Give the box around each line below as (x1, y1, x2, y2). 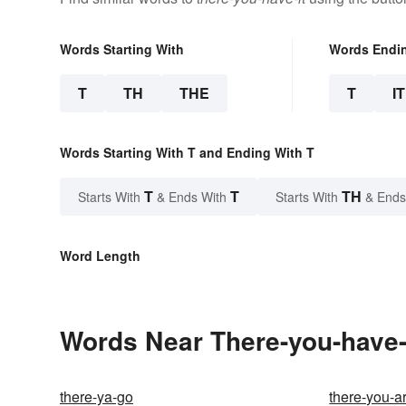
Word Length (60, 246, 140, 266)
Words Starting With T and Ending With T (60, 143, 314, 162)
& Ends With (153, 188, 230, 207)
